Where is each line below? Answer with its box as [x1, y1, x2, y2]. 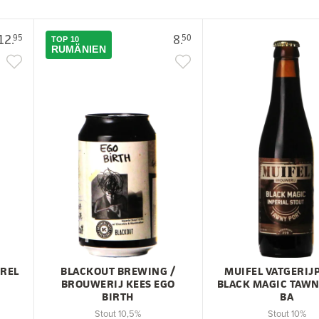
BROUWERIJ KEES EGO [61, 276, 175, 291]
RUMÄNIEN [51, 43, 106, 55]
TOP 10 [51, 34, 80, 43]
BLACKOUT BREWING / [61, 263, 176, 278]
